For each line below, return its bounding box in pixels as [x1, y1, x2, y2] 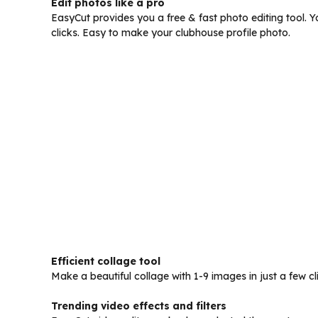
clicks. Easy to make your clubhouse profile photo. [51, 26, 290, 40]
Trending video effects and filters [51, 300, 226, 313]
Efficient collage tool [51, 255, 160, 268]
